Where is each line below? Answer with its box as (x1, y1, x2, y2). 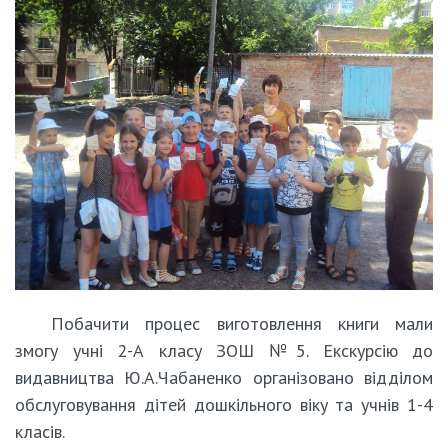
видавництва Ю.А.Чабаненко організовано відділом (15, 365, 433, 389)
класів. (15, 419, 65, 443)
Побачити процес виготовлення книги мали (51, 311, 433, 335)
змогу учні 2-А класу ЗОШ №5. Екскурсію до (15, 338, 433, 362)
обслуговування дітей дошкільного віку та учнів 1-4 (15, 392, 433, 416)
